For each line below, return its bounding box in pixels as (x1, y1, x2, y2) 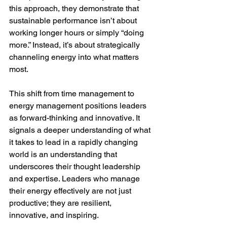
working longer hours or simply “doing (9, 28, 146, 37)
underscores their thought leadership (9, 162, 142, 171)
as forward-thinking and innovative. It (9, 113, 142, 123)
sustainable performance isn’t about (9, 16, 139, 25)
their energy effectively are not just (9, 186, 133, 196)
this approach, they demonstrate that (9, 4, 141, 13)
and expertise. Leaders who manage (9, 174, 142, 183)
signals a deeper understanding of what (9, 125, 153, 135)
